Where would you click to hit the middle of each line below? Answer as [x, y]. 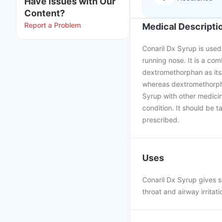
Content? [45, 13]
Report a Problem [53, 25]
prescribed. [161, 120]
